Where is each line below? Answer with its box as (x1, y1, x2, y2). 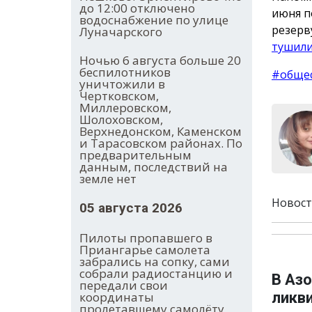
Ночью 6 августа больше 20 (79, 52, 241, 69)
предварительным (79, 147, 192, 164)
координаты (79, 289, 154, 306)
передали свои (79, 277, 168, 294)
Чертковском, (79, 88, 159, 104)
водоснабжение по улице (79, 12, 228, 29)
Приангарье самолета (79, 242, 210, 258)
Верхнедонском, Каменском (79, 123, 242, 140)
